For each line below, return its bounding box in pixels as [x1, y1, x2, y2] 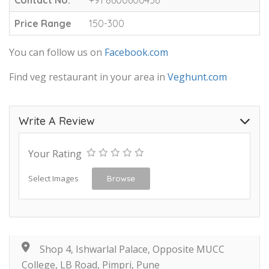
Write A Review [19, 113, 95, 128]
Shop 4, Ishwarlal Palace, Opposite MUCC [40, 242, 225, 256]
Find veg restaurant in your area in [9, 70, 168, 83]
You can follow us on [9, 45, 104, 59]
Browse [107, 173, 135, 183]
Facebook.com [104, 45, 168, 59]
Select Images [28, 172, 79, 184]
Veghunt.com [168, 70, 227, 83]
